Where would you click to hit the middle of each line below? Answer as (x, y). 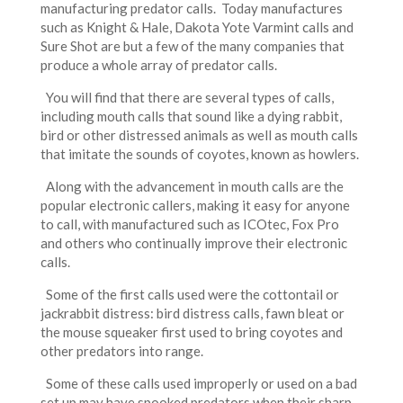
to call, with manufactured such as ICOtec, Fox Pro (189, 224)
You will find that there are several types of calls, (187, 97)
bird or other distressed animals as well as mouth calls (199, 134)
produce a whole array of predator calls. (158, 64)
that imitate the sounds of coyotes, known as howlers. (199, 153)
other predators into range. (121, 350)
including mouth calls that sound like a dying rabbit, (191, 116)
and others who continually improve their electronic (193, 242)
